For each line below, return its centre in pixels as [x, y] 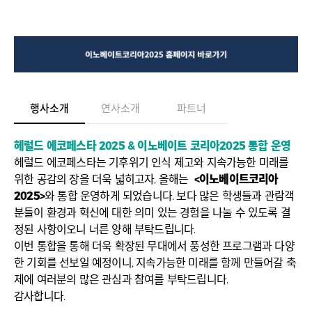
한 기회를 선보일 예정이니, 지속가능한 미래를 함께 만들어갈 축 [155, 263]
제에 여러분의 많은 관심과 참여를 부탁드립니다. [121, 280]
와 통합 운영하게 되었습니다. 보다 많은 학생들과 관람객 [170, 196]
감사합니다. [41, 297]
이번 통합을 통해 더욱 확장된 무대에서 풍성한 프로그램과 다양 [154, 247]
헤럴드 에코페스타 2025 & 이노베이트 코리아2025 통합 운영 [153, 146]
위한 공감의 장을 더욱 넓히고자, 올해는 [104, 180]
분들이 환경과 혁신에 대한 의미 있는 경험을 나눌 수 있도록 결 [153, 213]
